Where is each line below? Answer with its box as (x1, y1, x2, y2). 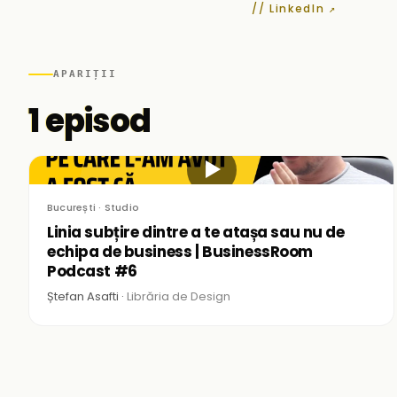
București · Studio (47, 200, 139, 214)
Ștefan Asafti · (47, 288, 127, 305)
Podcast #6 (47, 261, 137, 282)
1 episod (28, 98, 152, 144)
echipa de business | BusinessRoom (47, 241, 313, 262)
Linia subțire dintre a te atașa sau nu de (47, 222, 345, 243)
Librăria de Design (127, 288, 230, 305)
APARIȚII (53, 68, 117, 80)
